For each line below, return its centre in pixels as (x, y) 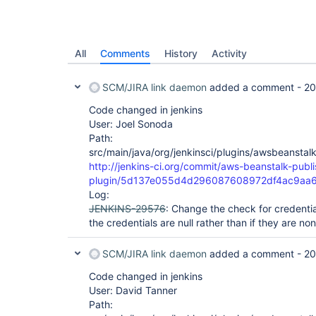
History (181, 53)
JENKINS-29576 (127, 208)
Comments (125, 53)
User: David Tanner (133, 290)
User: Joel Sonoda (131, 124)
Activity (229, 53)
